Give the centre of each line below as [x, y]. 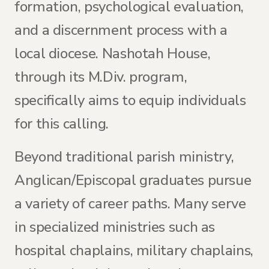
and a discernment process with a [121, 30]
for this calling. [62, 124]
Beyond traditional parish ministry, [124, 157]
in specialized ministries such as [115, 227]
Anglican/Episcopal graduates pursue [133, 180]
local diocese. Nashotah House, [113, 53]
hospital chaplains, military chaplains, [134, 250]
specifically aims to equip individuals [130, 100]
